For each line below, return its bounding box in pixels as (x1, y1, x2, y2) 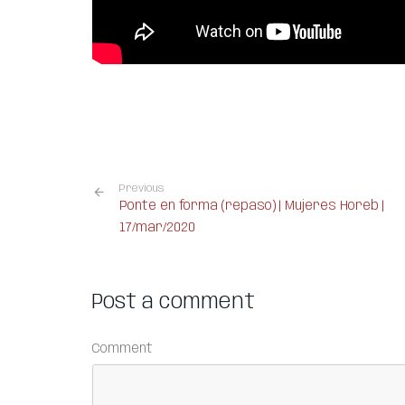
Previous (119, 182, 165, 194)
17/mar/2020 (119, 220, 195, 235)
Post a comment (92, 290, 255, 314)
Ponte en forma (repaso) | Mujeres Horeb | (119, 198, 384, 213)
